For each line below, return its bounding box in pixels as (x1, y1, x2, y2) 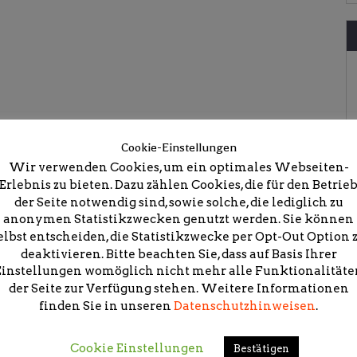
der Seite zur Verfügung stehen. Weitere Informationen (8, 281, 349, 296)
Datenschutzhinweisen (174, 298, 316, 313)
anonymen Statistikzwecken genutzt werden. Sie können (3, 212, 354, 227)
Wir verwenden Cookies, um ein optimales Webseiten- (8, 160, 349, 175)
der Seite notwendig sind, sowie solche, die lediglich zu (14, 194, 343, 210)
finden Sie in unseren (39, 298, 174, 313)
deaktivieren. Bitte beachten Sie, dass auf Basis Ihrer (20, 246, 337, 261)
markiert (216, 288, 275, 303)
